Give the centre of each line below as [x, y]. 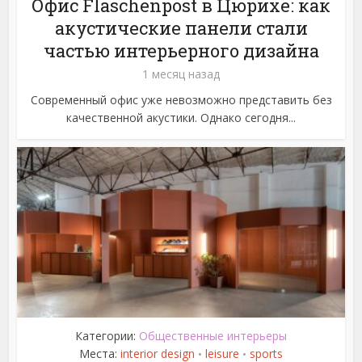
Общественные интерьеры [213, 336]
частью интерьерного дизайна [181, 51]
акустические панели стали [181, 28]
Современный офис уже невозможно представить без [181, 100]
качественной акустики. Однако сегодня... [181, 118]
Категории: [107, 336]
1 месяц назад [181, 74]
